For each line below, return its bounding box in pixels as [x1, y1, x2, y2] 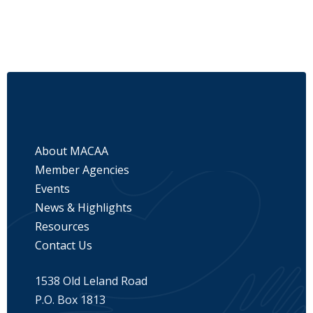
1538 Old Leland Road [35, 273, 147, 289]
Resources [35, 219, 89, 235]
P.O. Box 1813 [35, 292, 105, 308]
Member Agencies [35, 162, 129, 178]
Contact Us [35, 238, 92, 254]
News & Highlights [35, 200, 132, 216]
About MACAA [35, 143, 108, 159]
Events [35, 181, 70, 197]
